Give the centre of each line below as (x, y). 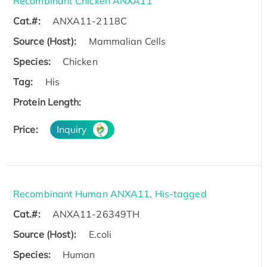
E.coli (100, 235)
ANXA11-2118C (89, 21)
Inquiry (72, 130)
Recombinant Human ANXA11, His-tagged (110, 194)
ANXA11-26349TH (96, 214)
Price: (26, 130)
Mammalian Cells (127, 41)
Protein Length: (47, 102)
